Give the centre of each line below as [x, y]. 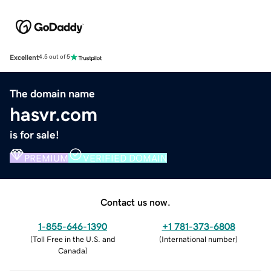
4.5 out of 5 [54, 57]
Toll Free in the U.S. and [74, 239]
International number [198, 239]
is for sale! [34, 135]
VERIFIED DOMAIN [125, 158]
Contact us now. [135, 202]
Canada [71, 250]
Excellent [24, 57]
